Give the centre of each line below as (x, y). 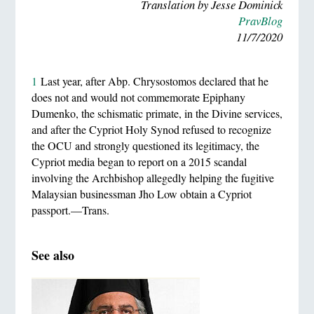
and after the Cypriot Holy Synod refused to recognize (151, 129)
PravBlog (261, 20)
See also (53, 255)
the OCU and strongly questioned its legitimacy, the (145, 145)
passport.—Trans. (70, 210)
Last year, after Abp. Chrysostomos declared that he (152, 81)
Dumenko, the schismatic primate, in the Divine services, (157, 113)
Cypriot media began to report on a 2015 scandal (139, 161)
